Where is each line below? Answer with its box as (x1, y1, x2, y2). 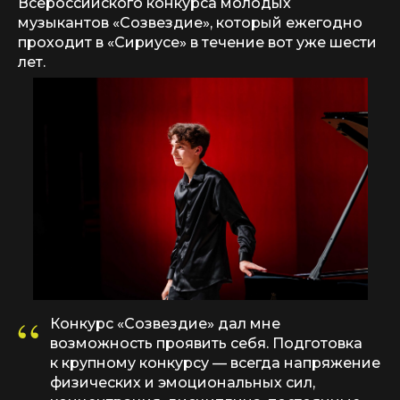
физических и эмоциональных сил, (50, 374, 315, 391)
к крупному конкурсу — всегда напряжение (50, 354, 380, 371)
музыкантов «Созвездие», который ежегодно (18, 14, 362, 31)
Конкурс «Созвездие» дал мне (50, 315, 280, 332)
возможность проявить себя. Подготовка (50, 335, 362, 352)
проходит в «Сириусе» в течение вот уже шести (18, 34, 377, 51)
